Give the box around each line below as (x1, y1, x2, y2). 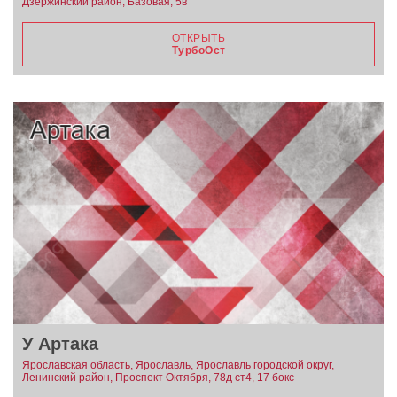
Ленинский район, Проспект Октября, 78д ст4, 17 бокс (22, 370, 294, 384)
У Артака (22, 333, 98, 354)
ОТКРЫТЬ (171, 31, 226, 44)
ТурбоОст (171, 43, 226, 57)
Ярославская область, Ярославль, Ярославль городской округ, (22, 358, 334, 371)
